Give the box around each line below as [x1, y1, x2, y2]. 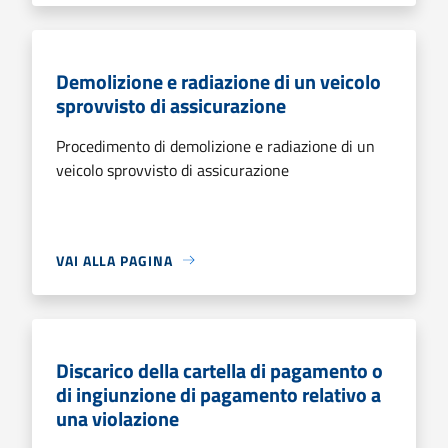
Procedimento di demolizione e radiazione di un [56, 133, 375, 158]
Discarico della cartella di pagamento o [56, 354, 383, 386]
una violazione [56, 402, 179, 434]
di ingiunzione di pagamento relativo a [56, 378, 381, 410]
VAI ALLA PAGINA [56, 249, 173, 271]
